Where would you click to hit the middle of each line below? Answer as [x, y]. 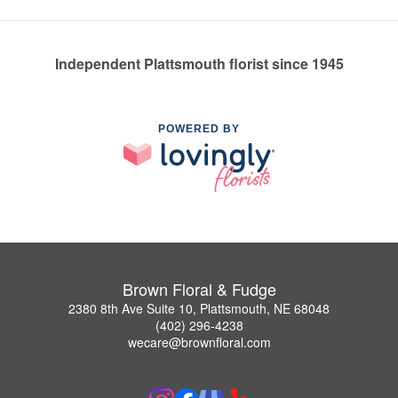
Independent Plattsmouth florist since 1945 [199, 64]
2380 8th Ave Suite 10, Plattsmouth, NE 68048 [199, 308]
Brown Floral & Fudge [199, 288]
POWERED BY [199, 129]
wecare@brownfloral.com [199, 342]
